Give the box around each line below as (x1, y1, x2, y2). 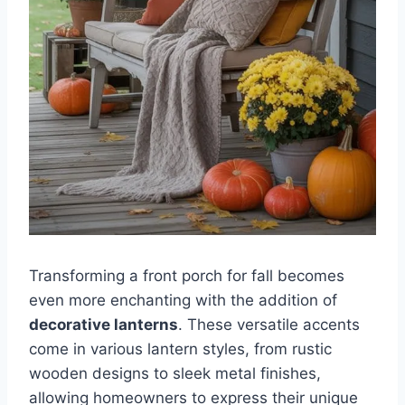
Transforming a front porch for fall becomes (29, 266, 344, 285)
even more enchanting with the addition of (29, 290, 337, 309)
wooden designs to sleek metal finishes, (29, 363, 321, 382)
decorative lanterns (29, 315, 178, 334)
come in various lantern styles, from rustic (29, 339, 332, 358)
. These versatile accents (178, 315, 360, 334)
